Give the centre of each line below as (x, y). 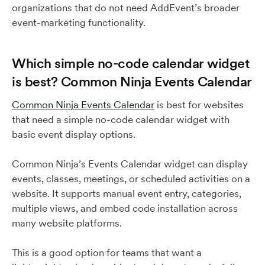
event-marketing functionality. (79, 22)
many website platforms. (67, 223)
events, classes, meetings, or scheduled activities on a (131, 179)
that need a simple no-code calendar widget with (121, 119)
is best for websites (199, 105)
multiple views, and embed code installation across (125, 208)
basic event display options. (74, 134)
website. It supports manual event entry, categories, (127, 193)
